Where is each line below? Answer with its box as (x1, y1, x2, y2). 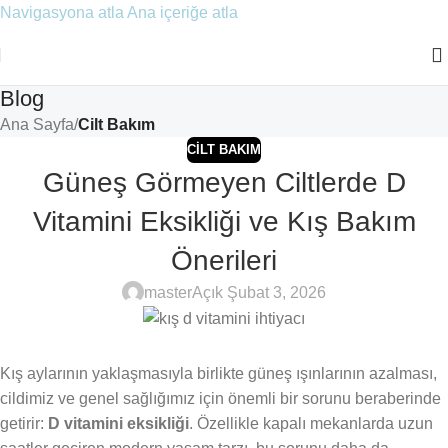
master (144, 283, 192, 301)
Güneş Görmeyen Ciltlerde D (42, 166, 406, 198)
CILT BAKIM (187, 142, 261, 157)
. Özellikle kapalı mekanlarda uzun (189, 414, 433, 432)
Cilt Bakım (78, 116, 155, 133)
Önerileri (171, 244, 277, 276)
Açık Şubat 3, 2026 (192, 283, 326, 301)
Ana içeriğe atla (127, 4, 238, 21)
